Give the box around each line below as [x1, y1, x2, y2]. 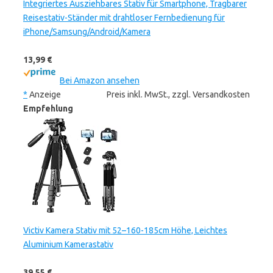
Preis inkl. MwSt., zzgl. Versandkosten [107, 90, 250, 99]
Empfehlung [23, 104, 73, 113]
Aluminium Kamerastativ [23, 239, 113, 249]
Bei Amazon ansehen [60, 76, 140, 85]
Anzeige [27, 90, 61, 99]
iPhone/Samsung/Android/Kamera [23, 27, 151, 37]
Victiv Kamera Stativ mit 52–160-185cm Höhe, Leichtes [23, 225, 227, 235]
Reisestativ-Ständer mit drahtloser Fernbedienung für [23, 13, 225, 23]
